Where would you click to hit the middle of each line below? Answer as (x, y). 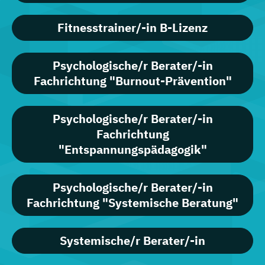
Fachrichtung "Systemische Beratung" (132, 203)
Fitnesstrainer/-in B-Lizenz (132, 28)
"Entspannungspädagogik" (132, 150)
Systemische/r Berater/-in (132, 241)
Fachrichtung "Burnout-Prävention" (132, 81)
